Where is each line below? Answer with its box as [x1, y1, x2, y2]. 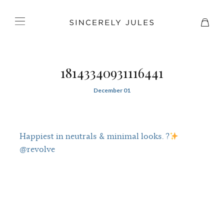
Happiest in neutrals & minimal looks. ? [19, 131, 169, 141]
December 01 [93, 86, 130, 94]
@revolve [19, 144, 55, 154]
